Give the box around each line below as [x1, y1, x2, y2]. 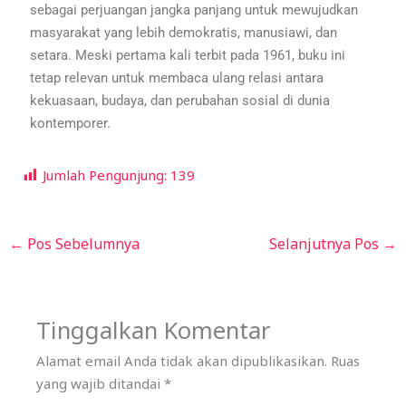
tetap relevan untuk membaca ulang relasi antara [30, 69, 324, 86]
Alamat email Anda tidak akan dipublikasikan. [36, 351, 328, 370]
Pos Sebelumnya [24, 233, 140, 254]
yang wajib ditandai [36, 373, 165, 392]
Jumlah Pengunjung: [43, 165, 168, 184]
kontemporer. [30, 114, 111, 131]
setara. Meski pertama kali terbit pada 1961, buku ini [30, 46, 346, 63]
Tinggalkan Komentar [36, 314, 271, 346]
